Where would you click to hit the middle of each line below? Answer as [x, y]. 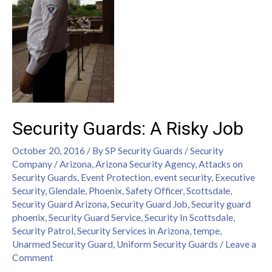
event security [183, 177]
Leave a [241, 244]
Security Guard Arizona [59, 204]
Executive [235, 177]
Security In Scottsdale [189, 217]
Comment [33, 257]
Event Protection [116, 177]
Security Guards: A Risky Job [128, 128]
